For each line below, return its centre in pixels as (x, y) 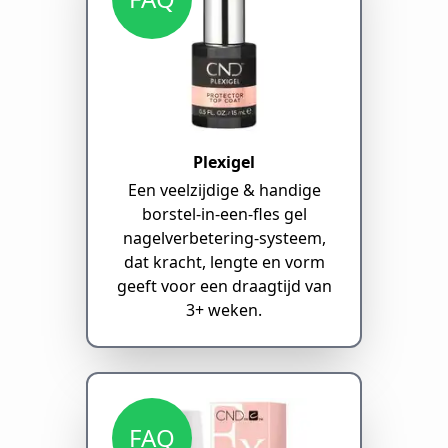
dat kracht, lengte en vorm (224, 261)
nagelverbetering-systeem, (224, 237)
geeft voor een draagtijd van (224, 285)
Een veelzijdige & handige (224, 189)
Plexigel (224, 161)
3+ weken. (224, 309)
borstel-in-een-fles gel (224, 213)
